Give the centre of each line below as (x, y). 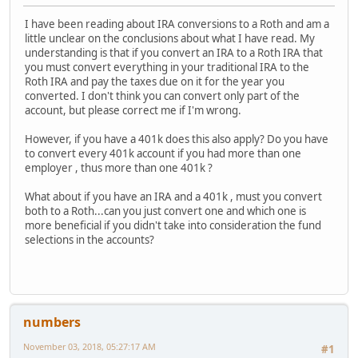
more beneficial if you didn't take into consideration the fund (173, 225)
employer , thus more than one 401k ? (119, 167)
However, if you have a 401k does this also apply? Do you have (177, 139)
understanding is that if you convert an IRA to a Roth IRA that (174, 52)
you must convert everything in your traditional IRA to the (167, 67)
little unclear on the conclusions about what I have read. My (170, 38)
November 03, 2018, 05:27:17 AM (89, 347)
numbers (52, 322)
